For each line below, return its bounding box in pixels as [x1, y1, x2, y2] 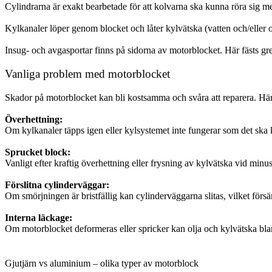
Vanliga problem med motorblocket [5, 67, 170, 81]
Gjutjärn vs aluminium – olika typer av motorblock [5, 258, 199, 269]
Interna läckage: [5, 212, 72, 223]
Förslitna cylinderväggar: [5, 179, 109, 190]
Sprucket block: [5, 146, 70, 157]
